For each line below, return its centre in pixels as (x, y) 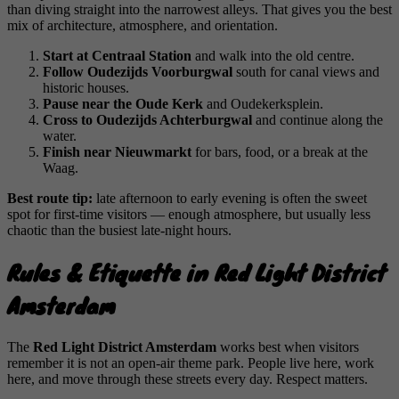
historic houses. (86, 87)
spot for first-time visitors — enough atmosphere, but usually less (189, 214)
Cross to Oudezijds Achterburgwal (147, 119)
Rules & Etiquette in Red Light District (196, 273)
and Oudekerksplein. (263, 103)
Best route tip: (50, 198)
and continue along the (318, 119)
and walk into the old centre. (273, 55)
